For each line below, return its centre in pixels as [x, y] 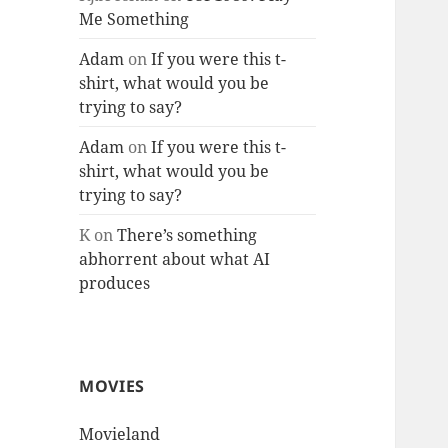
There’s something [187, 234]
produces [115, 282]
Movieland [120, 433]
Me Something [134, 18]
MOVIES [112, 385]
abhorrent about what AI [175, 258]
